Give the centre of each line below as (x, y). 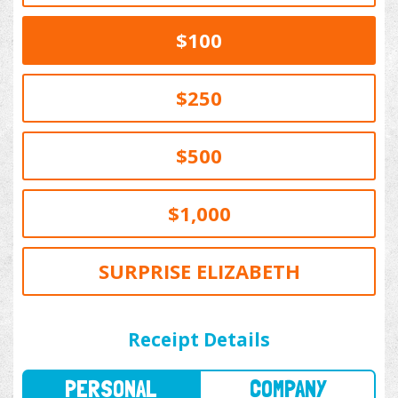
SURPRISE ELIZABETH (199, 271)
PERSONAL (100, 318)
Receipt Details (199, 340)
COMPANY (261, 318)
